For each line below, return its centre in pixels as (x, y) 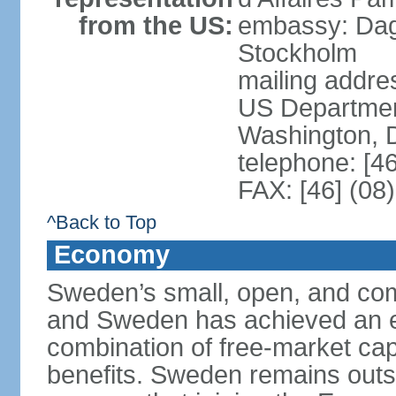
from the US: (156, 26)
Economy (111, 255)
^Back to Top (101, 222)
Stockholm (297, 53)
